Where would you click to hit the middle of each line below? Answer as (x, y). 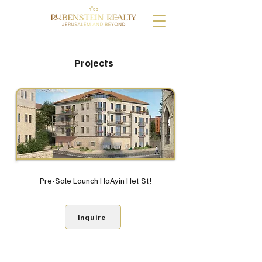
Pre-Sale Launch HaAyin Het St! (95, 180)
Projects (94, 63)
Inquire (92, 217)
